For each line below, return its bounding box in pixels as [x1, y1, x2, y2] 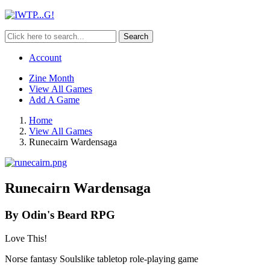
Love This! [5, 233, 47, 243]
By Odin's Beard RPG [5, 208, 115, 221]
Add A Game [29, 95, 80, 105]
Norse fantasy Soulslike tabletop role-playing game [5, 253, 198, 264]
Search [124, 32, 148, 41]
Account [29, 52, 61, 63]
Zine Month [29, 73, 74, 83]
